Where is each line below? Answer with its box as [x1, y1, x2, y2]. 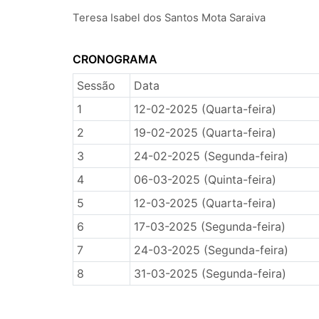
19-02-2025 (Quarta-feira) [133, 125, 276, 140]
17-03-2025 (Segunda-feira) [133, 219, 286, 234]
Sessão [76, 78, 115, 93]
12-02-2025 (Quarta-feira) [133, 102, 276, 116]
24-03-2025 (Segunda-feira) [133, 243, 288, 257]
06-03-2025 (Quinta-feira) [133, 172, 276, 187]
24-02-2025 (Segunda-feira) [133, 149, 288, 163]
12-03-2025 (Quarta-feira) [133, 196, 276, 210]
